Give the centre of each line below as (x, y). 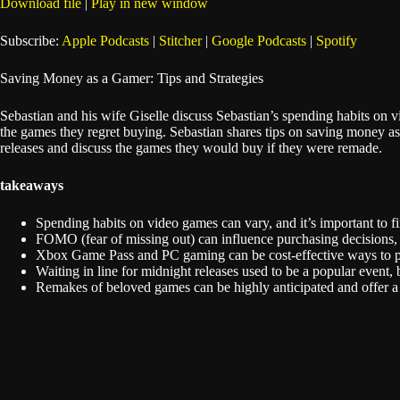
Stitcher (180, 41)
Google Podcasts (259, 41)
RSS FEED (51, 95)
